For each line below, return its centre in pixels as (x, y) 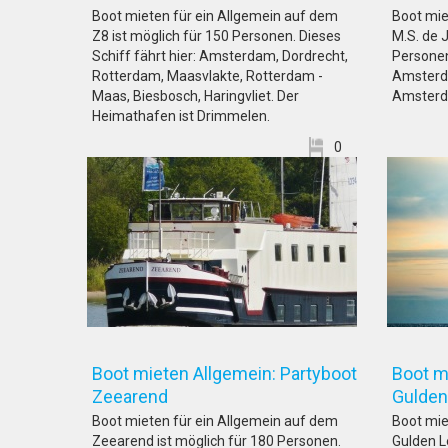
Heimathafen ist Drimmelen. (181, 116)
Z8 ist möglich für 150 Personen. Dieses (216, 36)
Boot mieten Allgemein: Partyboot (224, 373)
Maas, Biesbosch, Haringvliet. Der (195, 96)
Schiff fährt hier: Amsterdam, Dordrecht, (220, 56)
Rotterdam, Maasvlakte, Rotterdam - (207, 76)
